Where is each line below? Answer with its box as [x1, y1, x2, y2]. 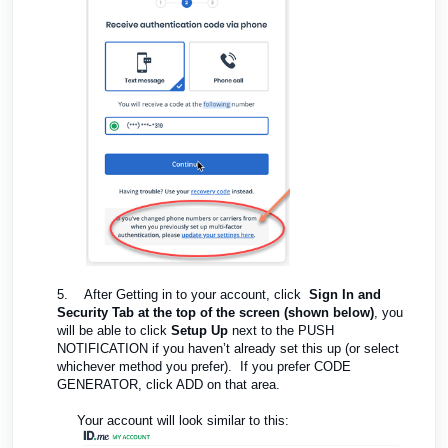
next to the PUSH [228, 322, 334, 338]
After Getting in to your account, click [84, 286, 309, 302]
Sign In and [309, 286, 381, 302]
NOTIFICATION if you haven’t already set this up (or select [57, 340, 399, 356]
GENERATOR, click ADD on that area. [57, 376, 280, 392]
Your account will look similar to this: [77, 412, 289, 428]
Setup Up [171, 322, 228, 338]
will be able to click [57, 322, 171, 338]
